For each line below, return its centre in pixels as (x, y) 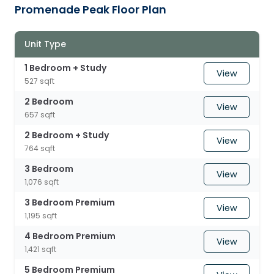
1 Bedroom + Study (65, 68)
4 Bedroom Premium (70, 236)
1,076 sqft (42, 182)
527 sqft (39, 81)
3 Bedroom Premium (70, 202)
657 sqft (40, 115)
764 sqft (40, 148)
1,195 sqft (41, 216)
